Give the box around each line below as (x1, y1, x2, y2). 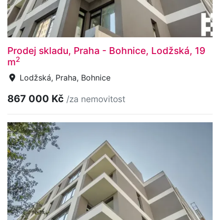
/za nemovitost (66, 93, 125, 104)
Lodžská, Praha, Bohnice (17, 72, 110, 82)
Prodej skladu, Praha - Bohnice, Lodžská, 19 (7, 44, 205, 56)
